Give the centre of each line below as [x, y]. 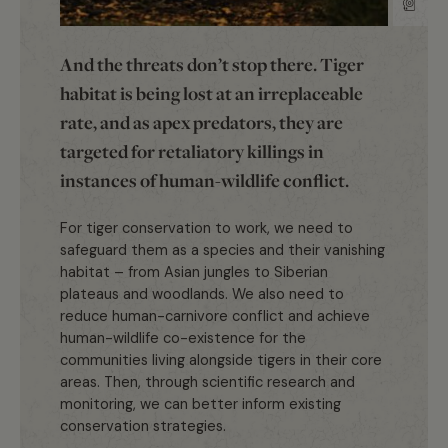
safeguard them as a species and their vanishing [222, 249]
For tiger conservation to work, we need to [206, 227]
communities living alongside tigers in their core [221, 359]
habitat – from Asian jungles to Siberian [194, 271]
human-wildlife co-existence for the [183, 337]
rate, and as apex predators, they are [201, 122]
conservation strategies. [143, 425]
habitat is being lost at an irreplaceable [211, 93]
